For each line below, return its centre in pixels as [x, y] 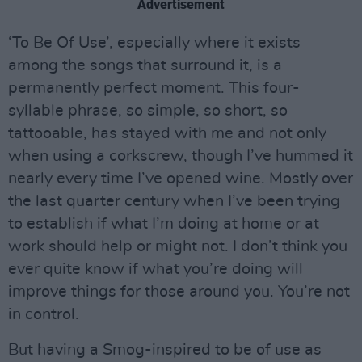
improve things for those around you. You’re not [179, 291]
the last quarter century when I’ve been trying [174, 201]
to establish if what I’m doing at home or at [164, 223]
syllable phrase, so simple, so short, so [148, 110]
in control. [44, 314]
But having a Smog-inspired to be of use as [165, 349]
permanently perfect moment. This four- [154, 88]
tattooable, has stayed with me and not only [167, 133]
